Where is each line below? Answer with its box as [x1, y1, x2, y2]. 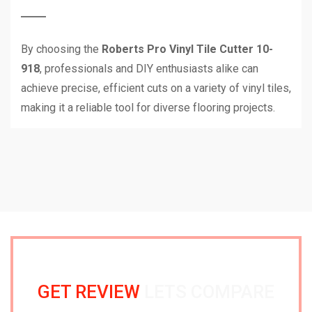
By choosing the [21, 42, 102, 56]
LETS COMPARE [140, 281, 274, 303]
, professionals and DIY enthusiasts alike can [40, 62, 258, 76]
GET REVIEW [38, 281, 140, 303]
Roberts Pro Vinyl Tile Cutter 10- [102, 42, 273, 56]
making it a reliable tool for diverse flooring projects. [21, 101, 275, 115]
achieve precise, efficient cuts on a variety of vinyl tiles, [21, 81, 291, 95]
